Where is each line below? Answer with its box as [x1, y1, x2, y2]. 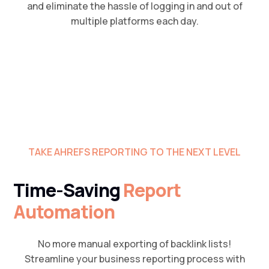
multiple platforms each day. [70, 14, 199, 28]
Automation [13, 199, 115, 225]
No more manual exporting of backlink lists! [38, 237, 231, 251]
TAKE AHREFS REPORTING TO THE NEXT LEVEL [28, 145, 241, 159]
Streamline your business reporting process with [24, 252, 245, 266]
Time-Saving [13, 178, 124, 203]
